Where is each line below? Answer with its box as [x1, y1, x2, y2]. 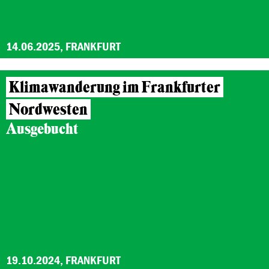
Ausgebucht [6, 119, 78, 139]
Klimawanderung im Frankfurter [9, 77, 220, 97]
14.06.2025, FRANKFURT [6, 38, 121, 53]
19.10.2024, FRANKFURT [6, 252, 121, 267]
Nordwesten [9, 100, 88, 119]
